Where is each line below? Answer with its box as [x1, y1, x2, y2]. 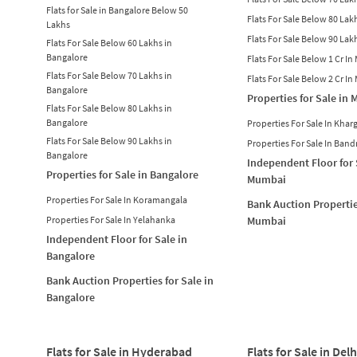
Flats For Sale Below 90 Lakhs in [45, 134, 172, 147]
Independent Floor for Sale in [45, 231, 187, 246]
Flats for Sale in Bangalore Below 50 [45, 3, 188, 16]
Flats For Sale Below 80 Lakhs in [45, 101, 172, 114]
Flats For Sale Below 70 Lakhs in [45, 69, 172, 81]
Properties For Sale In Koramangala [45, 193, 187, 206]
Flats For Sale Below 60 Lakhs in [45, 36, 172, 49]
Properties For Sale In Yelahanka [45, 213, 175, 226]
